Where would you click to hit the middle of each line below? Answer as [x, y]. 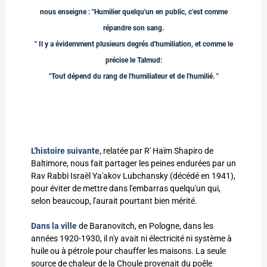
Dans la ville [55, 226]
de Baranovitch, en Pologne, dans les [146, 226]
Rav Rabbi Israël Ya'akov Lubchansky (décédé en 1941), [133, 176]
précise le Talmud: [133, 60]
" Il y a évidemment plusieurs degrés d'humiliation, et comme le [133, 44]
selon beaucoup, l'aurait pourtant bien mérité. [114, 201]
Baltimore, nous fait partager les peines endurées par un [133, 164]
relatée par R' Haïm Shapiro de [158, 151]
